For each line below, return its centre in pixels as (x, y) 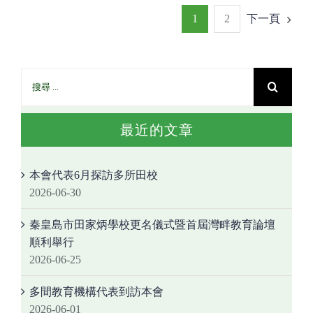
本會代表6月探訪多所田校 (94, 175)
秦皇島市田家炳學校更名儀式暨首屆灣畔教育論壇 (152, 225)
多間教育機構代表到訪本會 (96, 292)
